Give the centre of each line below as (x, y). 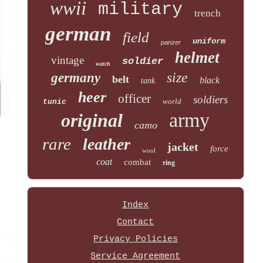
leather (107, 144)
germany (76, 78)
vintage (68, 60)
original (92, 121)
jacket (183, 147)
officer (135, 99)
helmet (198, 58)
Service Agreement (136, 257)
